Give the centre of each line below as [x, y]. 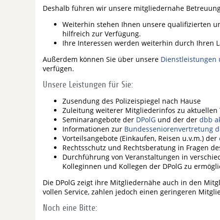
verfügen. [58, 69]
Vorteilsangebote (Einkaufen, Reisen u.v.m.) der [141, 138]
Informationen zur [93, 129]
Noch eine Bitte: [70, 208]
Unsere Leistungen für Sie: [88, 85]
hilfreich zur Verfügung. [102, 34]
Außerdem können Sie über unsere [102, 59]
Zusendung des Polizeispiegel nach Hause [132, 101]
